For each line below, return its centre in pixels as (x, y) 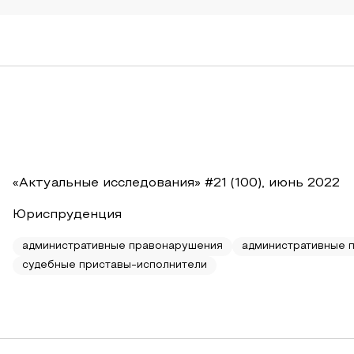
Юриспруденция (67, 215)
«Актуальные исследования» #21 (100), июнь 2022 (176, 183)
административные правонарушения (122, 247)
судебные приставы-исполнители (115, 265)
